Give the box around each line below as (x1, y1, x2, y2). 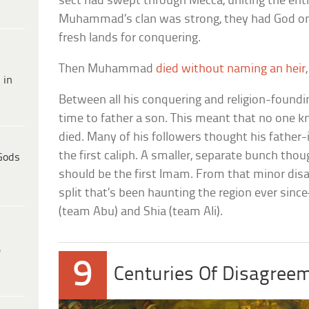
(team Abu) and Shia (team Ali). (59, 205, 223, 219)
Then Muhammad (59, 62, 157, 76)
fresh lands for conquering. (59, 31, 201, 45)
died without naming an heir (156, 62, 306, 76)
